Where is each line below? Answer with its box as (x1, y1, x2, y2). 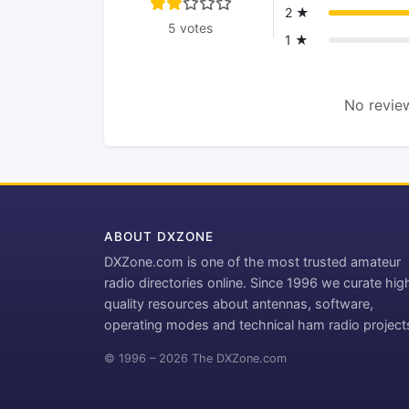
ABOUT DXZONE (104, 229, 214, 245)
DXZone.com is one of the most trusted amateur (104, 254, 401, 270)
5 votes (168, 20, 213, 37)
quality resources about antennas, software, (104, 296, 373, 312)
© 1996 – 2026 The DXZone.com (104, 351, 287, 366)
